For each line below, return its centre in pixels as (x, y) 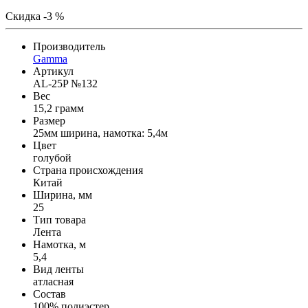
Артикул (53, 71)
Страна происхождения (88, 170)
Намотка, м (59, 244)
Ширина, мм (63, 195)
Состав (49, 294)
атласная (53, 281)
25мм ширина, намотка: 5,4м (100, 133)
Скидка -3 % (35, 16)
